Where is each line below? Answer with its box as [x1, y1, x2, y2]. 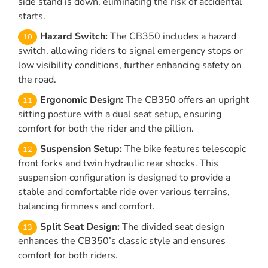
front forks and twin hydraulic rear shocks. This [18, 157, 218, 170]
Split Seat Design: [40, 220, 120, 234]
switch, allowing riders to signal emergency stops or [18, 44, 243, 58]
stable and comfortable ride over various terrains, [18, 185, 230, 199]
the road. [18, 73, 56, 87]
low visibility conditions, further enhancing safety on [18, 59, 242, 72]
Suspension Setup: [40, 142, 122, 156]
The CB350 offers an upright [123, 93, 249, 107]
